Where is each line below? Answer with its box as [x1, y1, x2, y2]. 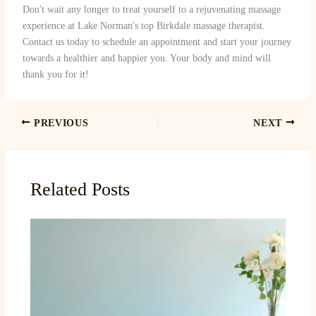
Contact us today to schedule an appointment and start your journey [22, 37, 291, 48]
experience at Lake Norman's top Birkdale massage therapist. [22, 20, 265, 32]
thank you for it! [22, 69, 89, 80]
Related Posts [30, 179, 130, 200]
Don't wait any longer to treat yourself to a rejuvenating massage [22, 4, 281, 16]
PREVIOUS [30, 117, 89, 128]
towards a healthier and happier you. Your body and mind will [22, 53, 271, 64]
